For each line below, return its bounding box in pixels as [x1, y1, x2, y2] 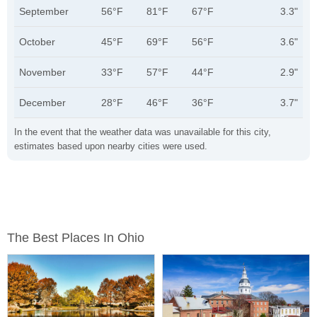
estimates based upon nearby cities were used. [14, 141, 207, 151]
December [19, 97, 66, 108]
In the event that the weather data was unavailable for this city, [14, 127, 271, 137]
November [19, 67, 66, 78]
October [19, 36, 55, 47]
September [19, 6, 69, 17]
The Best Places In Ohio [7, 231, 144, 245]
